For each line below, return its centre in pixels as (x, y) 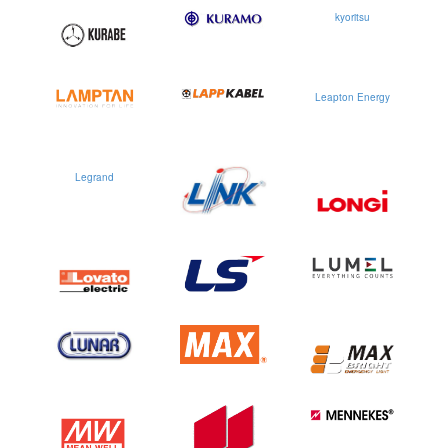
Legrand (94, 177)
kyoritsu (352, 17)
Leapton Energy (352, 97)
